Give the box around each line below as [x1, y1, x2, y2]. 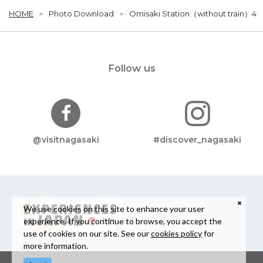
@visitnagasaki [32, 134, 99, 146]
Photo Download [49, 9, 114, 19]
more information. [23, 240, 88, 251]
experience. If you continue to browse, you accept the [23, 215, 222, 226]
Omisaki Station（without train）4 [129, 9, 257, 19]
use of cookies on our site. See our [23, 228, 151, 238]
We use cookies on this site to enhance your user [23, 203, 204, 214]
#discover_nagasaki [153, 134, 241, 146]
